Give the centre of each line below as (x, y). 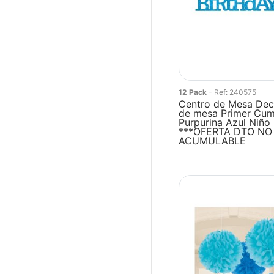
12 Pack (194, 92)
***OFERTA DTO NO (226, 131)
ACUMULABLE (213, 141)
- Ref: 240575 (233, 92)
